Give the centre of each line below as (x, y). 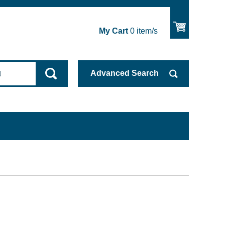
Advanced (110, 73)
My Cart (113, 31)
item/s (146, 31)
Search (144, 73)
